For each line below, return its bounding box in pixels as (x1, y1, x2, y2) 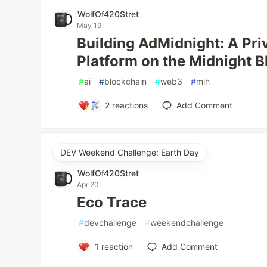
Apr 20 (77, 180, 100, 189)
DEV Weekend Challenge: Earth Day (60, 147, 200, 157)
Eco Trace (77, 194, 147, 211)
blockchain (104, 76, 147, 86)
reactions (110, 100, 148, 110)
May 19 (77, 21, 102, 30)
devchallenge (84, 218, 137, 228)
